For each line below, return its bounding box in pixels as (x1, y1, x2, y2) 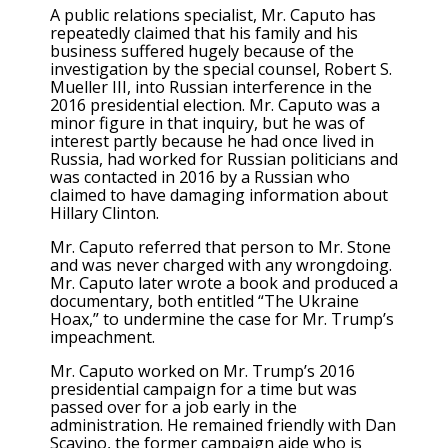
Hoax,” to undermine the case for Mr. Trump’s (50, 307, 394, 330)
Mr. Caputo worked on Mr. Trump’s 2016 (50, 359, 355, 382)
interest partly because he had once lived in (50, 129, 374, 152)
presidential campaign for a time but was (50, 377, 357, 400)
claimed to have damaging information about (50, 183, 388, 206)
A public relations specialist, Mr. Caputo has (50, 3, 376, 26)
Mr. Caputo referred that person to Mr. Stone (50, 235, 391, 258)
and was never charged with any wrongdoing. (50, 253, 392, 276)
